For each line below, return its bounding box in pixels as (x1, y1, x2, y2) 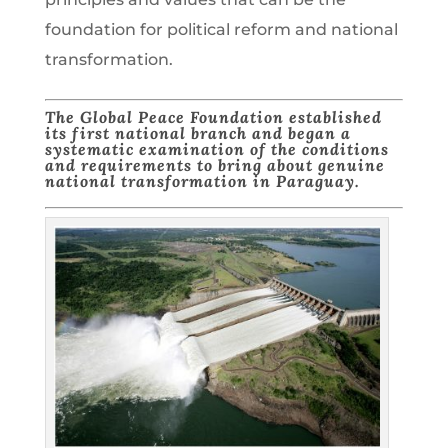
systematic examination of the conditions (44, 139, 389, 160)
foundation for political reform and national (44, 20, 398, 40)
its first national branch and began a (44, 123, 351, 144)
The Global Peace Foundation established (44, 107, 382, 128)
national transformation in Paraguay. (44, 171, 360, 192)
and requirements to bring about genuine (44, 155, 385, 176)
